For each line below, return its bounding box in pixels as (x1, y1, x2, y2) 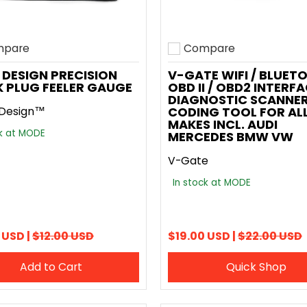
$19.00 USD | (168, 228, 238, 244)
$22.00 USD (238, 228, 302, 244)
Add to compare (168, 49, 256, 66)
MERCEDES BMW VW (168, 128, 293, 145)
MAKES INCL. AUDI (168, 116, 278, 133)
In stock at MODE (173, 176, 251, 189)
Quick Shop (226, 259, 286, 275)
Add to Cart (19, 259, 82, 275)
